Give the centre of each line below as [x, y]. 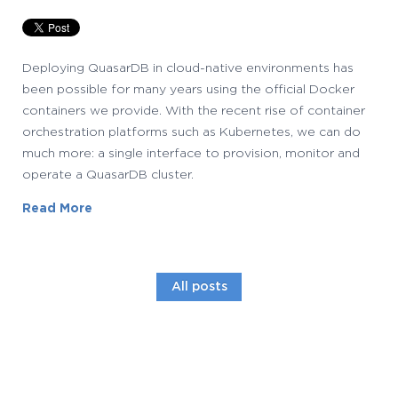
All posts [199, 287]
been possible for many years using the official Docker [188, 90]
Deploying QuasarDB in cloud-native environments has [188, 69]
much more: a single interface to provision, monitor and [191, 154]
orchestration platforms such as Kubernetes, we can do [191, 133]
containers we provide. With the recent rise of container [194, 111]
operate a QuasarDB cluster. [108, 175]
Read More [57, 209]
